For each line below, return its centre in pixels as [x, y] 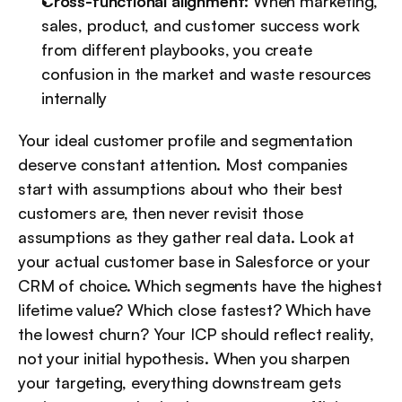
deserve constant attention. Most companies [183, 165]
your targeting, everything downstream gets [180, 383]
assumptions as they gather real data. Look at [186, 237]
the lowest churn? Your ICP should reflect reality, [197, 334]
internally [74, 98]
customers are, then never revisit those [161, 213]
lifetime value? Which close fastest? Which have [194, 310]
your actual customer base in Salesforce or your [194, 262]
